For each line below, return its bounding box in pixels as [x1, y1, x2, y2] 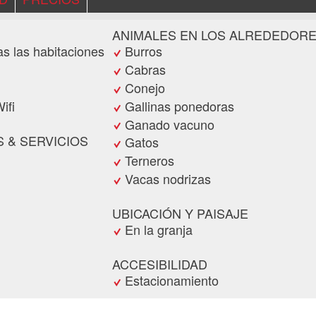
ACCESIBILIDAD [112, 255, 207, 274]
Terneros [125, 151, 174, 170]
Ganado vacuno [125, 114, 214, 133]
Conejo [125, 78, 165, 97]
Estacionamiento [125, 271, 219, 290]
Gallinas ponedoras [125, 96, 234, 115]
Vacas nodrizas [125, 169, 211, 188]
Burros [125, 42, 162, 61]
